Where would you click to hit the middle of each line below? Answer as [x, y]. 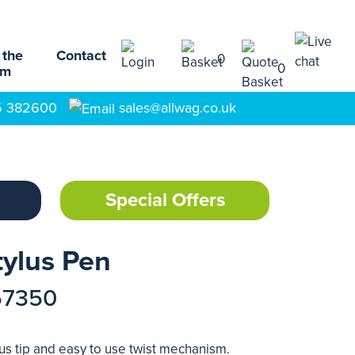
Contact [81, 55]
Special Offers [165, 200]
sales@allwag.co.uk [177, 108]
